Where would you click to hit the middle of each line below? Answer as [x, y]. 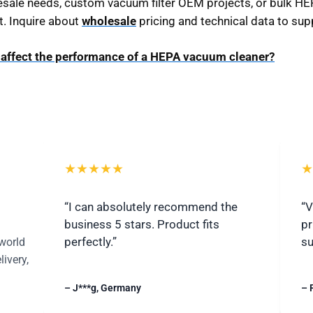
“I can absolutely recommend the [151, 207]
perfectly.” [90, 242]
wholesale [109, 21]
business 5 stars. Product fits [142, 225]
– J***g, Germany [103, 289]
